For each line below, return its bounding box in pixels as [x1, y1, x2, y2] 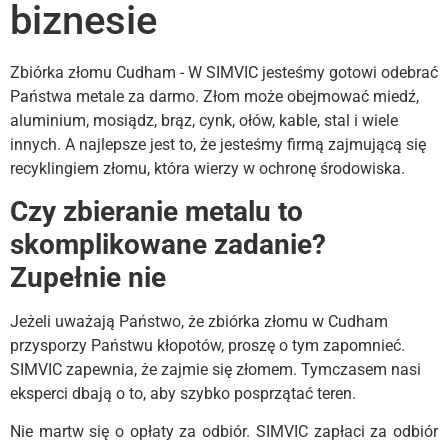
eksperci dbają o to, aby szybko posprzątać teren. [10, 383, 356, 403]
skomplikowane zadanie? [10, 227, 326, 261]
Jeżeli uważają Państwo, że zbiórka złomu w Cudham [10, 311, 388, 331]
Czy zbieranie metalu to [10, 194, 303, 228]
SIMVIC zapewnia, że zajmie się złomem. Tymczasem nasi [10, 359, 421, 379]
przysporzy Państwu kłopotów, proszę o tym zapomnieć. [10, 335, 405, 355]
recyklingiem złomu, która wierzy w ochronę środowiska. [10, 158, 405, 178]
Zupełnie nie [10, 260, 166, 294]
